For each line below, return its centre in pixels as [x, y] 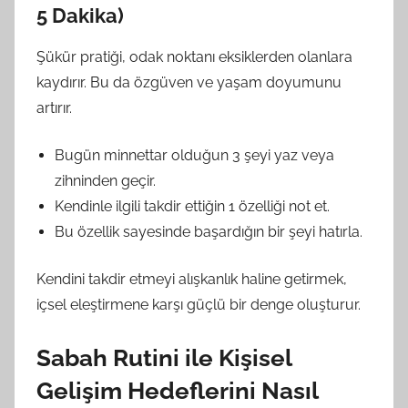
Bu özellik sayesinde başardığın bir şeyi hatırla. [209, 231]
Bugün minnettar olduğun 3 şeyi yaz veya [194, 155]
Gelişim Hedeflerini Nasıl [177, 390]
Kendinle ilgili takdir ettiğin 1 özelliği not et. [192, 206]
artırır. [54, 107]
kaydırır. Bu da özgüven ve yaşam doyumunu [189, 82]
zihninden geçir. [105, 180]
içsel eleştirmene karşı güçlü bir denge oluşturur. [199, 304]
